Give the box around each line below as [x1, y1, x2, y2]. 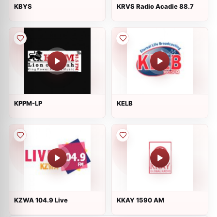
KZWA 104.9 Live [14, 196, 68, 204]
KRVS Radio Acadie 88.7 [117, 2, 194, 10]
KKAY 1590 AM [117, 196, 164, 204]
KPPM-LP [14, 99, 42, 107]
